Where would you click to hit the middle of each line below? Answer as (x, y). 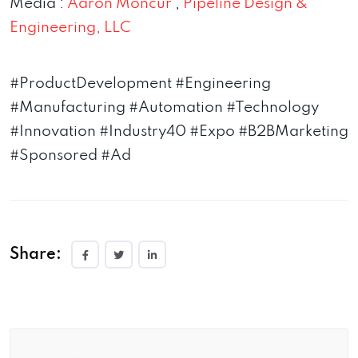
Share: (36, 255)
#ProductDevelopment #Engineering (140, 84)
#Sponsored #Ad (70, 156)
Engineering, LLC (70, 28)
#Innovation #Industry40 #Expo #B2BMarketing (179, 132)
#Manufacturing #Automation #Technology (164, 108)
